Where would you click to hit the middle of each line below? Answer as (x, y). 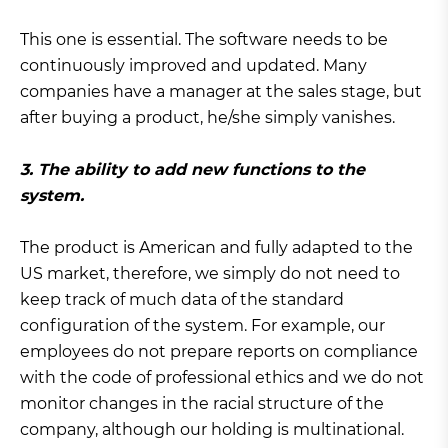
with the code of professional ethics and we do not (222, 378)
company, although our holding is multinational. (212, 430)
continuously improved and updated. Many (193, 66)
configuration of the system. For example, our (202, 326)
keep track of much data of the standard (182, 300)
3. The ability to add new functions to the (192, 170)
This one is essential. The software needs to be (204, 40)
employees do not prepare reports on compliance (219, 352)
